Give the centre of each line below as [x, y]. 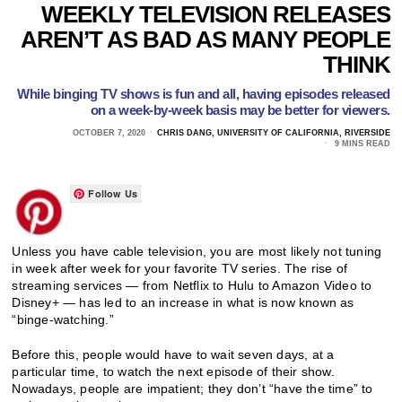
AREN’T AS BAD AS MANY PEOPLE [205, 39]
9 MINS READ [361, 143]
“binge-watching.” [63, 319]
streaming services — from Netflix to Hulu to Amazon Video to [192, 285]
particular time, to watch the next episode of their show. [173, 371]
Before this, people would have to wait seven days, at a [173, 354]
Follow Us [113, 193]
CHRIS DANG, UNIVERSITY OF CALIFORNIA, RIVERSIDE [273, 132]
